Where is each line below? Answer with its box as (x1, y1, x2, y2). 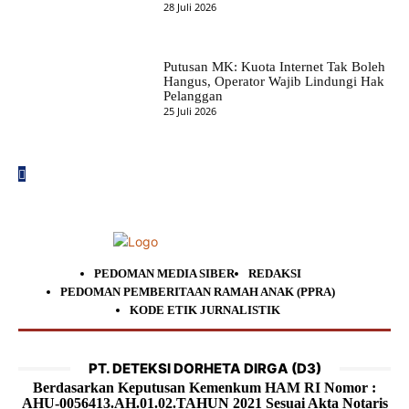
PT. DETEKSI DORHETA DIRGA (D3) (88, 360, 321, 378)
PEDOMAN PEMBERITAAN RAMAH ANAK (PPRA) (60, 285, 335, 299)
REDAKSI (248, 267, 301, 281)
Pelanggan (163, 89, 223, 104)
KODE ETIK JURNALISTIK (129, 303, 280, 318)
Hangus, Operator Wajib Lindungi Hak (163, 74, 384, 89)
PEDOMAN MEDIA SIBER (94, 267, 235, 281)
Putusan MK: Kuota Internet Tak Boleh (163, 59, 385, 75)
